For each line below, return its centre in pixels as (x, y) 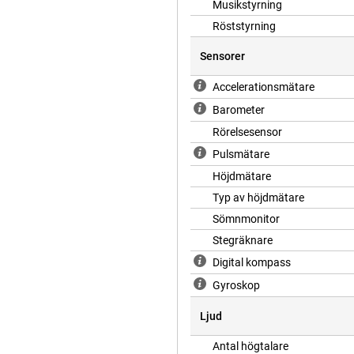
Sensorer (222, 56)
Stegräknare (243, 241)
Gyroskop (236, 286)
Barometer (239, 110)
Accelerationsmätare (264, 87)
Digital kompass (252, 263)
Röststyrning (244, 26)
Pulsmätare (241, 154)
